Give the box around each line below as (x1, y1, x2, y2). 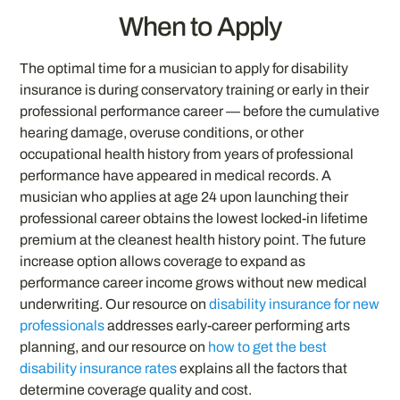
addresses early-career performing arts (104, 317, 351, 333)
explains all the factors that (177, 360, 348, 376)
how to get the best (208, 338, 328, 354)
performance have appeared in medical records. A (20, 167, 332, 183)
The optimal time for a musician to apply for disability (20, 60, 349, 76)
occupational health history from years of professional (20, 146, 354, 162)
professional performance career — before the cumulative (20, 103, 380, 119)
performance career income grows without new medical (20, 274, 368, 290)
